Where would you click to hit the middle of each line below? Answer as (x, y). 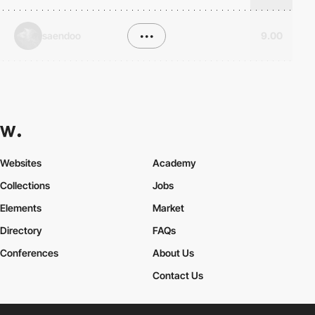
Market (168, 208)
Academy (174, 163)
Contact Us (178, 275)
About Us (173, 253)
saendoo (62, 35)
